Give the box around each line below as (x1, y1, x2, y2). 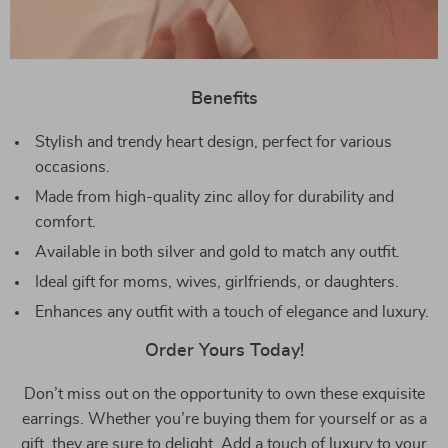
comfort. (35, 214, 96, 230)
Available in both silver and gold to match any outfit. (35, 244, 400, 260)
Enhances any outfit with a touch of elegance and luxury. (35, 304, 429, 320)
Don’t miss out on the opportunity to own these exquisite (23, 386, 425, 402)
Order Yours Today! (144, 342, 304, 360)
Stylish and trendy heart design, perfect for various (35, 134, 392, 150)
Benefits (190, 90, 258, 108)
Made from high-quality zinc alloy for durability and (35, 189, 394, 205)
